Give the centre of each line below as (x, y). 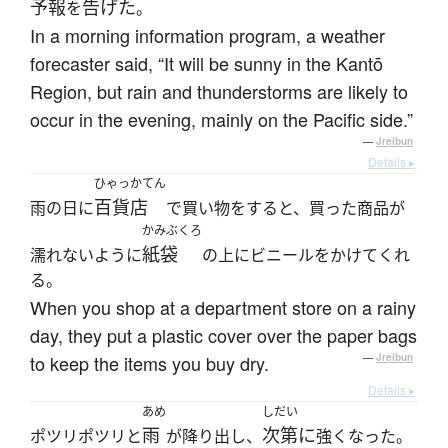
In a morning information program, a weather (207, 35)
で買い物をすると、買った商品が (285, 208)
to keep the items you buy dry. (149, 363)
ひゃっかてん (130, 184)
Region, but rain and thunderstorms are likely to (219, 91)
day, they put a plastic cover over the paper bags (223, 335)
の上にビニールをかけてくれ (306, 255)
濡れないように (86, 255)
